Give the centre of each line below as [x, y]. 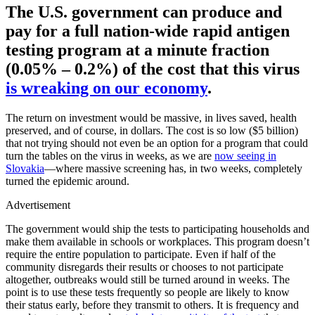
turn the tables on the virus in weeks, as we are [110, 155]
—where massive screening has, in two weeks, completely [173, 168]
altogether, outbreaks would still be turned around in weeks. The [148, 279]
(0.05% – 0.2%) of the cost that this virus [153, 69]
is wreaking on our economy [107, 88]
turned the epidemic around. [67, 181]
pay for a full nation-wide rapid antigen [148, 31]
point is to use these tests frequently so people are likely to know [148, 292]
